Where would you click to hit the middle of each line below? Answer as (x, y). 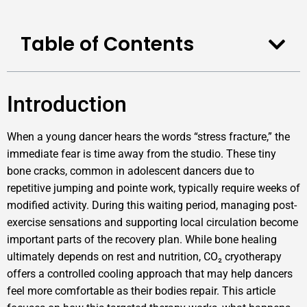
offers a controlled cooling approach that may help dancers (150, 274)
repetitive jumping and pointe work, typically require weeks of (153, 188)
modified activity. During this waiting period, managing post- (152, 206)
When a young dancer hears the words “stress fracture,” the (148, 137)
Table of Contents (107, 45)
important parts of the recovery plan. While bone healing (142, 240)
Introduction (67, 105)
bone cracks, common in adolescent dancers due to (131, 171)
